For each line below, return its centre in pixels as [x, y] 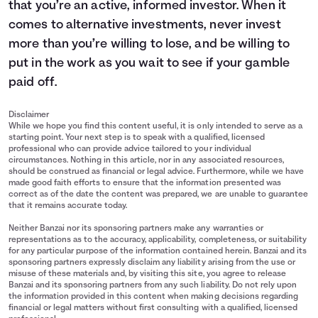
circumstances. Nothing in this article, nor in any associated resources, [146, 160]
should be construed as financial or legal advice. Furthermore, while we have [156, 172]
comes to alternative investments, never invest [145, 25]
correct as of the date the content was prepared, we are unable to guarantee [158, 194]
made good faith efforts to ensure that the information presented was [145, 183]
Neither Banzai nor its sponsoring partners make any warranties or [136, 229]
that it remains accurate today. [68, 206]
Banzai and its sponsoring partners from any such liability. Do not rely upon [153, 285]
